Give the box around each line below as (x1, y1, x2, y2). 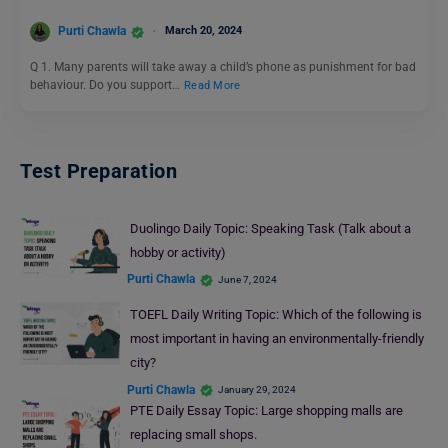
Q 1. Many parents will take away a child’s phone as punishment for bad (30, 59, 416, 74)
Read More (184, 78, 241, 92)
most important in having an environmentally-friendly (129, 331, 424, 347)
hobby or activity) (129, 244, 226, 260)
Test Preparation (20, 158, 177, 183)
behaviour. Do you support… (30, 77, 183, 92)
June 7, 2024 (218, 273, 277, 285)
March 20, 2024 (165, 24, 242, 38)
